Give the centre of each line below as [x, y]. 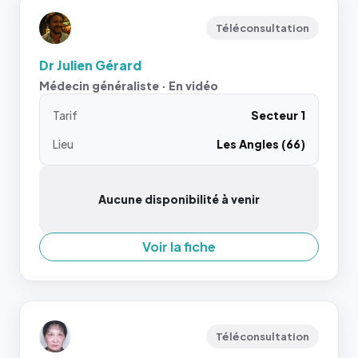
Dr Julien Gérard [90, 65]
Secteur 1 [278, 115]
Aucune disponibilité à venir [179, 199]
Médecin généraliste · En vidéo [129, 85]
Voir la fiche [179, 246]
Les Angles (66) [261, 143]
